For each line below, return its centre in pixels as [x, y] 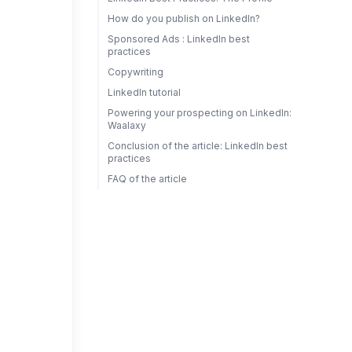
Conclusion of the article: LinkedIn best [197, 146]
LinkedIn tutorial [144, 92]
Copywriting [135, 72]
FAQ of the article [147, 179]
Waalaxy [126, 125]
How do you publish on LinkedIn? [183, 18]
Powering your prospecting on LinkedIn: [199, 113]
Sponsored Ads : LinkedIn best [178, 39]
